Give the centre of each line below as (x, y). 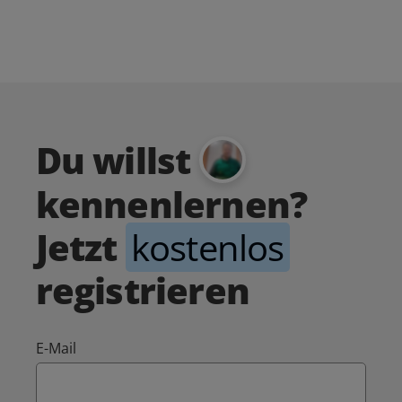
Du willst (117, 161)
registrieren (143, 290)
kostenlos (207, 247)
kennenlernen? (171, 204)
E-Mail (56, 348)
